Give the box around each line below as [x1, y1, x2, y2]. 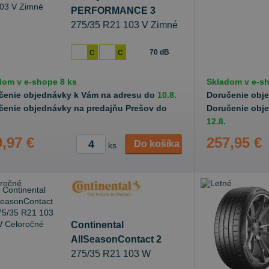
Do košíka [134, 139, 180, 149]
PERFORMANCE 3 [71, 5, 156, 16]
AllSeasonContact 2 [71, 234, 162, 244]
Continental [71, 220, 124, 230]
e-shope [24, 77, 58, 86]
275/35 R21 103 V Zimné [71, 20, 178, 30]
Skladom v [207, 77, 252, 86]
